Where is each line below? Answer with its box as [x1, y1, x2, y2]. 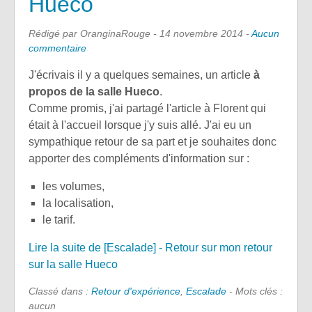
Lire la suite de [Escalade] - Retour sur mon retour [29, 242, 272, 254]
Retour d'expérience [91, 286, 180, 297]
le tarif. [42, 214, 75, 226]
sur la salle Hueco [29, 258, 118, 271]
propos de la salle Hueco [29, 86, 159, 98]
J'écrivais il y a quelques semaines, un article [29, 69, 253, 81]
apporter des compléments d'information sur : [29, 153, 249, 165]
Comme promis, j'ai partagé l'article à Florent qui [29, 102, 266, 115]
